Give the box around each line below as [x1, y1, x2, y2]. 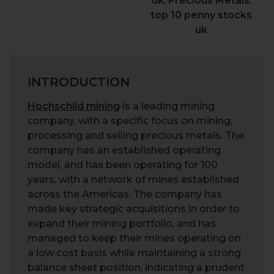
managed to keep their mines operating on [28, 232, 241, 245]
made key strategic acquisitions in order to [28, 203, 240, 215]
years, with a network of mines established [28, 174, 239, 186]
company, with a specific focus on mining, [28, 115, 232, 127]
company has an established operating [28, 144, 221, 157]
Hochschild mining [28, 100, 120, 113]
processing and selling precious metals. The [28, 130, 244, 142]
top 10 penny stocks [150, 9, 252, 21]
